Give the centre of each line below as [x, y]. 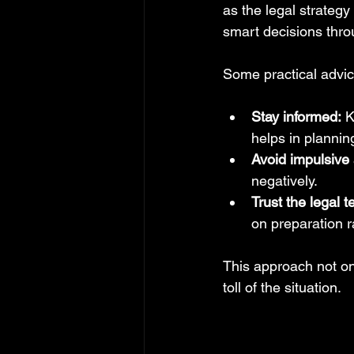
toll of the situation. [282, 287]
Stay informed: [296, 116]
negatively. [284, 180]
